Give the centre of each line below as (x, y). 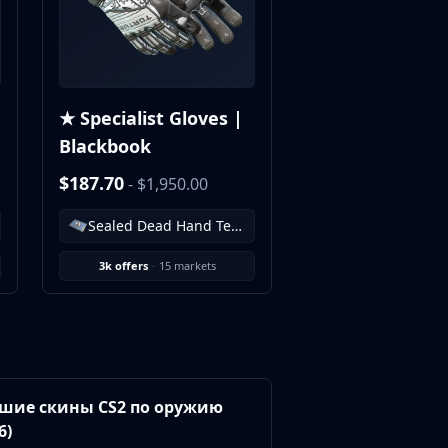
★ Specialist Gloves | (151, 118)
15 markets (187, 265)
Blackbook (105, 146)
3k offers (123, 265)
